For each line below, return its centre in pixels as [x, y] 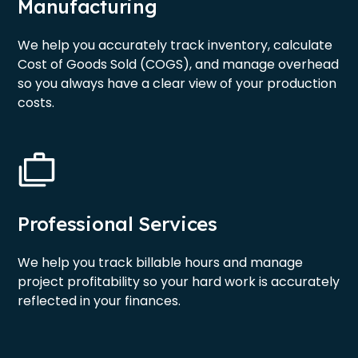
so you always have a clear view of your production [177, 84]
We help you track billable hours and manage [161, 263]
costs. [36, 103]
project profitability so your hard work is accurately [179, 282]
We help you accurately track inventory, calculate [175, 46]
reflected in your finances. [99, 301]
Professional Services [117, 224]
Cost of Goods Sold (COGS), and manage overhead [179, 65]
